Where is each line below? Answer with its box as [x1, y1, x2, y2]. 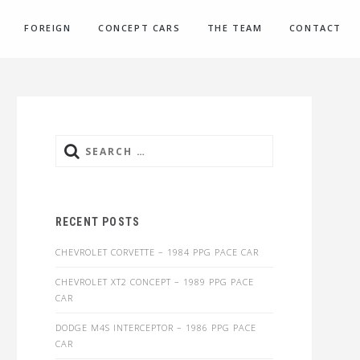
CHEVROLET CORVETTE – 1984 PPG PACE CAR [55, 246, 259, 258]
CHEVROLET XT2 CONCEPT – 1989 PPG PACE [55, 276, 254, 288]
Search [84, 144, 113, 156]
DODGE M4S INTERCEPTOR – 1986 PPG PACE [55, 321, 256, 333]
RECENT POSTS [55, 215, 141, 228]
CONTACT [288, 22, 342, 34]
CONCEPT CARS [97, 22, 181, 34]
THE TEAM [207, 22, 263, 34]
